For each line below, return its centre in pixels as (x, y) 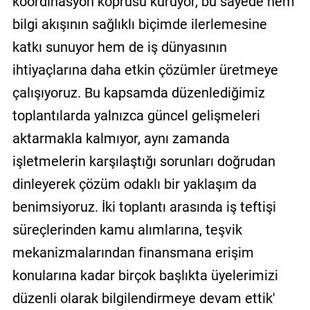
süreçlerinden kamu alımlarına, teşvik (127, 229)
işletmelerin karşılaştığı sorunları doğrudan (144, 161)
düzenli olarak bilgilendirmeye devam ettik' (143, 298)
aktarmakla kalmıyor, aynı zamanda (121, 138)
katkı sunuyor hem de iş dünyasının (119, 47)
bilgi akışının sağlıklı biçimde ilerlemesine (139, 24)
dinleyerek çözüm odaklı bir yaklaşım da (134, 184)
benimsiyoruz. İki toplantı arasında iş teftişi (144, 207)
